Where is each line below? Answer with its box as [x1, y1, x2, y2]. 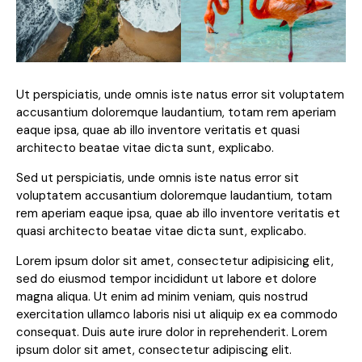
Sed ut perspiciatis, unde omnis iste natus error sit [16, 169, 299, 186]
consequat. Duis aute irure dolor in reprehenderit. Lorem [16, 323, 327, 340]
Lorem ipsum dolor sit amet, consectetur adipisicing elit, [16, 252, 334, 269]
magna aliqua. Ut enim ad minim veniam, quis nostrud [16, 288, 308, 305]
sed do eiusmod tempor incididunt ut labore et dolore [16, 270, 317, 287]
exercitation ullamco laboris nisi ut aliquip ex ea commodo [16, 305, 338, 322]
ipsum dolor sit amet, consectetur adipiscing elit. [16, 341, 292, 358]
